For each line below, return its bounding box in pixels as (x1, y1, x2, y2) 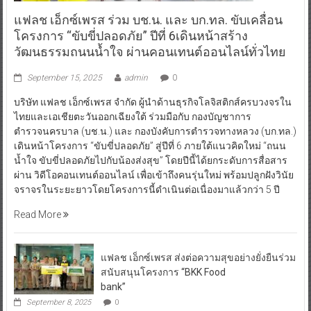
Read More (13, 209, 63, 221)
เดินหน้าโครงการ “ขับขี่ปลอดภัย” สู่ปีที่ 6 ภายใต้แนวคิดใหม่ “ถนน (13, 140, 286, 152)
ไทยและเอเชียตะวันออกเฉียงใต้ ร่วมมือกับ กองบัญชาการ (13, 111, 251, 123)
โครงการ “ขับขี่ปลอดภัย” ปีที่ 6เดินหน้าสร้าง (13, 28, 248, 44)
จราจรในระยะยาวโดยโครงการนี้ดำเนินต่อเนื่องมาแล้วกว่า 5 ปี (13, 184, 280, 196)
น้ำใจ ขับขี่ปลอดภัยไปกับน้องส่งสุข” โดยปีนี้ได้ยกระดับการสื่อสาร (13, 155, 287, 167)
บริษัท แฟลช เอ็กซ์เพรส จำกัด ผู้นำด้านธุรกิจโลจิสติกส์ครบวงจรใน (13, 96, 292, 108)
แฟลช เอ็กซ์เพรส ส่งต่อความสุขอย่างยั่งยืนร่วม (100, 252, 296, 264)
